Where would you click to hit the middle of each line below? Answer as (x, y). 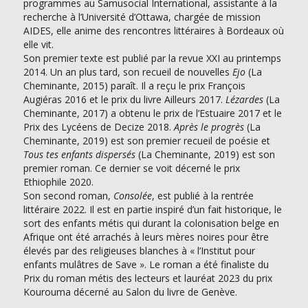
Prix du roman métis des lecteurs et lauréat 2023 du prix (147, 278)
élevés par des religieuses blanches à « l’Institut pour (139, 250)
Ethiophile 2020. (58, 181)
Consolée (132, 195)
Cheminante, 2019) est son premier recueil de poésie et (146, 140)
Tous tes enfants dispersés (79, 154)
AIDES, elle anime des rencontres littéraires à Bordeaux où (153, 30)
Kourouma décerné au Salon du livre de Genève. (130, 291)
